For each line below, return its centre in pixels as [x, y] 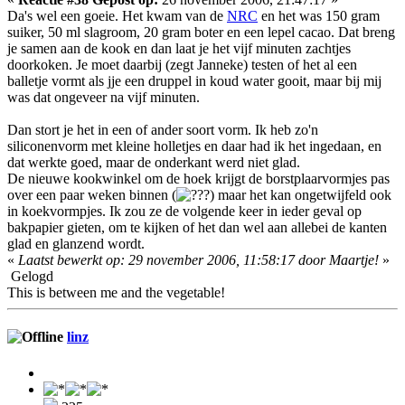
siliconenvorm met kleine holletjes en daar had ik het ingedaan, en [194, 146]
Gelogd [30, 277]
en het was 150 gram [319, 16]
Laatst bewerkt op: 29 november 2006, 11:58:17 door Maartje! [198, 260]
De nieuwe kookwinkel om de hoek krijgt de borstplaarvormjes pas [198, 179]
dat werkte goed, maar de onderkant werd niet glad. [154, 163]
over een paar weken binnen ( [92, 195]
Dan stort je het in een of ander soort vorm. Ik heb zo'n [163, 130]
